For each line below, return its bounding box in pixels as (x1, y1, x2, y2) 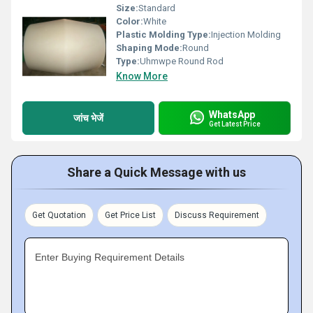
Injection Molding (211, 29, 281, 40)
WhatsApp (209, 108, 255, 120)
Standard (138, 3, 175, 13)
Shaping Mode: (116, 43, 182, 53)
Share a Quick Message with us (67, 165, 246, 180)
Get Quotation (32, 210, 86, 220)
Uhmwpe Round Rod (140, 56, 224, 66)
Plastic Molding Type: (116, 29, 211, 40)
